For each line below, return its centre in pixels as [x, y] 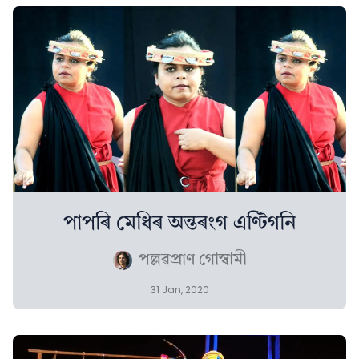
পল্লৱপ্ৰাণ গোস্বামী [192, 260]
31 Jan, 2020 [179, 289]
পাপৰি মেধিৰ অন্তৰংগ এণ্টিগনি [179, 224]
